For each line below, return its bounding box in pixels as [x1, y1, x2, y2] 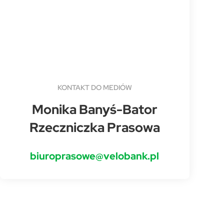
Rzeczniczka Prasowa [29, 119, 160, 135]
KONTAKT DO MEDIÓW [57, 83, 132, 92]
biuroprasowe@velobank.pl [30, 149, 159, 162]
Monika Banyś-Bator [31, 101, 157, 117]
